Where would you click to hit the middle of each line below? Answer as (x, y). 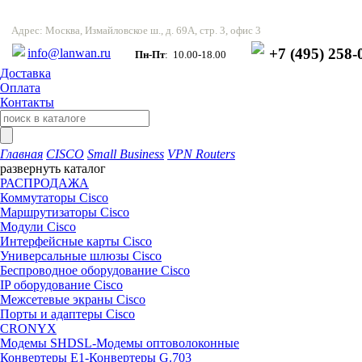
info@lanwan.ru (69, 53)
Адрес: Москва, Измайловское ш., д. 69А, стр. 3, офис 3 (136, 30)
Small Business (126, 154)
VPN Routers (201, 154)
